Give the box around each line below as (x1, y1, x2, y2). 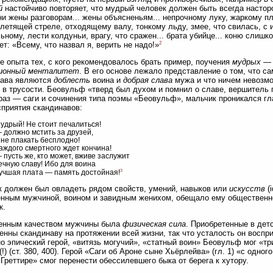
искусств (229, 184, 265, 194)
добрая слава (123, 76, 172, 85)
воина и (90, 76, 123, 85)
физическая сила (122, 219, 186, 229)
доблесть (54, 76, 90, 85)
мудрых (232, 57, 261, 67)
